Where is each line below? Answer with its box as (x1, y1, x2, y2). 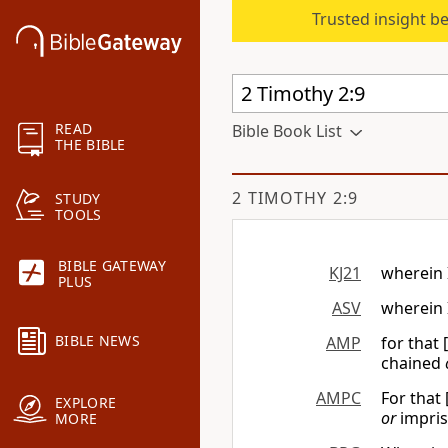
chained (381, 352, 445, 374)
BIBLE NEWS (55, 331, 140, 351)
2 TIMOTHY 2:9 (232, 187, 358, 209)
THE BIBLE (55, 135, 126, 155)
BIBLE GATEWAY (58, 256, 166, 276)
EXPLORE (55, 393, 117, 413)
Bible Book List (232, 120, 342, 142)
